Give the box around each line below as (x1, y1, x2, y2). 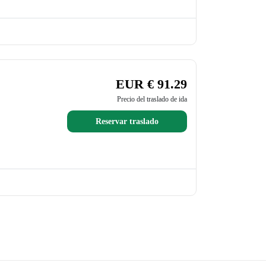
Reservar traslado (95, 117, 159, 126)
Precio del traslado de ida (116, 95, 187, 103)
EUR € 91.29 (115, 77, 187, 91)
